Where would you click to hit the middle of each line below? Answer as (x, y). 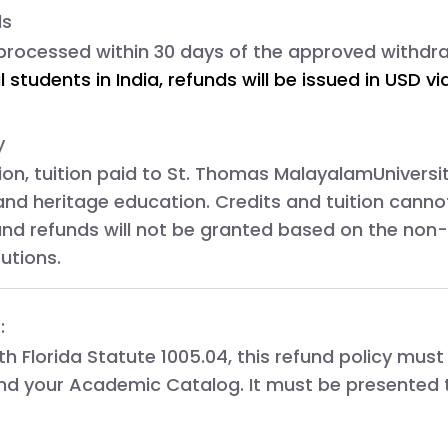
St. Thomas (220, 173)
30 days (189, 51)
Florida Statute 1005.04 (125, 356)
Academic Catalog (154, 384)
